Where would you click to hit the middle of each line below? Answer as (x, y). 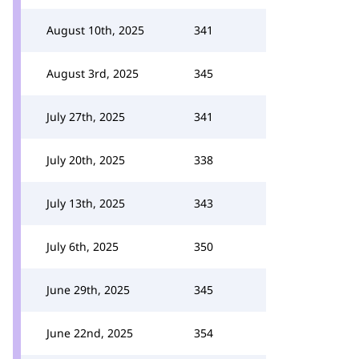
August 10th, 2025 (95, 30)
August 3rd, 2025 (93, 73)
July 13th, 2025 (86, 203)
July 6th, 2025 (83, 246)
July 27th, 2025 (86, 117)
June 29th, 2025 (88, 290)
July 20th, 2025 (86, 160)
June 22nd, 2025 (90, 333)
